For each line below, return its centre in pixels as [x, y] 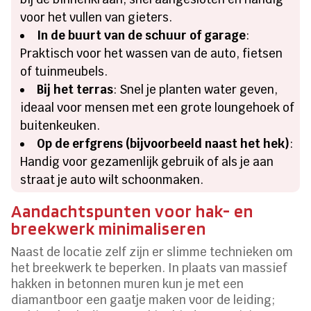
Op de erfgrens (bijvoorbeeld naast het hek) [163, 143]
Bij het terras [75, 89]
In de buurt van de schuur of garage [142, 35]
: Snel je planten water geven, [196, 89]
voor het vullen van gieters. [96, 17]
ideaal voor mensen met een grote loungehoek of [158, 107]
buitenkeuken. [60, 125]
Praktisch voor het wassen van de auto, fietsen [152, 53]
